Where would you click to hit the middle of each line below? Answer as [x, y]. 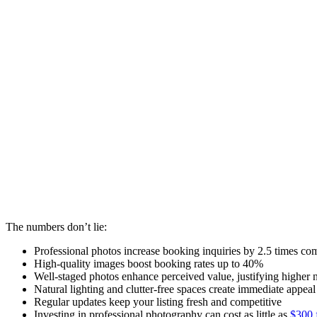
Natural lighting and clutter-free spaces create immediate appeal [175, 289]
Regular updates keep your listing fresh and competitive [158, 301]
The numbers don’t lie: [56, 226]
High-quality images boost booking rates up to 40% [149, 263]
